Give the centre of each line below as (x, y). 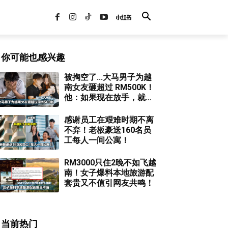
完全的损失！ (88, 108)
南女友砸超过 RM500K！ (109, 87)
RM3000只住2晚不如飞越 (110, 163)
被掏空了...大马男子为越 (108, 77)
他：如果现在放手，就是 (109, 97)
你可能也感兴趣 (33, 57)
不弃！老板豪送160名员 (107, 130)
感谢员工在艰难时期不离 (109, 120)
